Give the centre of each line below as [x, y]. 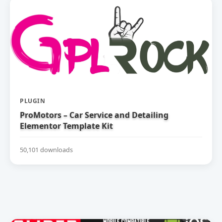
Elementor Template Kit [66, 126]
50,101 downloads [46, 149]
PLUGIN [32, 101]
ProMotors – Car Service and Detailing [94, 115]
